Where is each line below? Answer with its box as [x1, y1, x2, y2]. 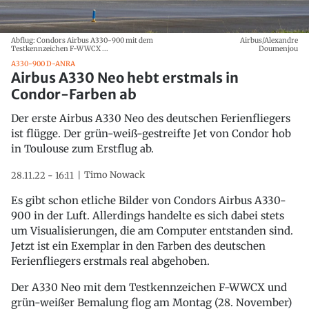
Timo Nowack [84, 168, 145, 181]
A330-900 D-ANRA [11, 59, 75, 68]
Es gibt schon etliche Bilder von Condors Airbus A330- [11, 193, 286, 207]
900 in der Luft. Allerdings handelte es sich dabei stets [11, 208, 284, 222]
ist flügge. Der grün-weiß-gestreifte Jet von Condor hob [11, 126, 291, 140]
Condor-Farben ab [11, 85, 137, 103]
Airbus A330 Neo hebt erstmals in [11, 68, 239, 86]
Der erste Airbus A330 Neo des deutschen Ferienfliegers [11, 111, 290, 125]
